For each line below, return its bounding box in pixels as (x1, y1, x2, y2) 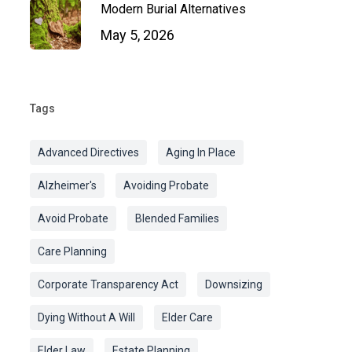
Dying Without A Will (37, 311, 135, 324)
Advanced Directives (37, 146, 139, 159)
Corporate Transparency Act (37, 278, 178, 291)
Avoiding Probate (123, 179, 209, 192)
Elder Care (161, 311, 213, 324)
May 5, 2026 (100, 26, 174, 43)
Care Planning (37, 245, 107, 258)
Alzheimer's (37, 179, 97, 192)
